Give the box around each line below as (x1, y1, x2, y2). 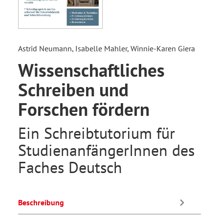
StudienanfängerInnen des (18, 140, 195, 161)
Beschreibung (18, 197, 64, 207)
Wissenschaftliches (18, 58, 165, 82)
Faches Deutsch (18, 157, 122, 178)
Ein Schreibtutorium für (18, 123, 175, 144)
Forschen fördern (18, 97, 150, 121)
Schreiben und (18, 78, 129, 102)
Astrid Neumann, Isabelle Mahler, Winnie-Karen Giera (18, 44, 195, 54)
